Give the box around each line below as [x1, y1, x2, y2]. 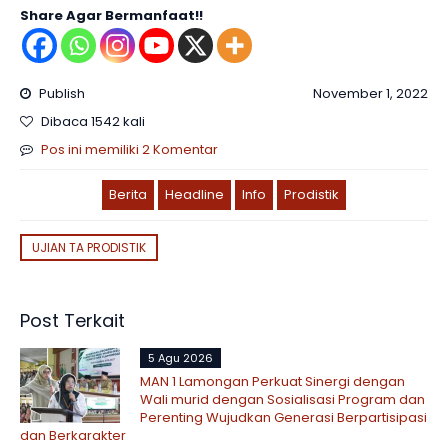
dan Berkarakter [20, 426, 126, 445]
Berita [109, 185, 147, 204]
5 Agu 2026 [148, 350, 213, 366]
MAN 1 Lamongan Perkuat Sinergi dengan [140, 372, 405, 391]
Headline [165, 185, 224, 204]
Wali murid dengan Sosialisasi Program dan [140, 390, 425, 409]
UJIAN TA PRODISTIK [32, 239, 146, 256]
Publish [36, 84, 85, 103]
